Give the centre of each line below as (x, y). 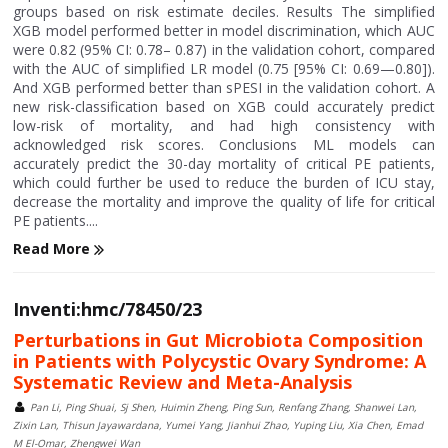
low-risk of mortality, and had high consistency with (224, 125)
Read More (54, 248)
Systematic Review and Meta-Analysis (183, 382)
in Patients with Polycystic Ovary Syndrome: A (220, 361)
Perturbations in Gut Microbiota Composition (218, 340)
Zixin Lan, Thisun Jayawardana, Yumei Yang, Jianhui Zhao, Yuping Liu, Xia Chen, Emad (218, 425)
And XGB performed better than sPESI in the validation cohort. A (224, 87)
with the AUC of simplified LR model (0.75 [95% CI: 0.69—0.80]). (224, 68)
